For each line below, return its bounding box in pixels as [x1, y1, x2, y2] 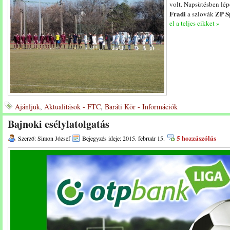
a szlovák [186, 9, 215, 18]
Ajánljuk [15, 102, 40, 111]
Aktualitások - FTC [44, 102, 101, 111]
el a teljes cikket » [169, 18, 220, 28]
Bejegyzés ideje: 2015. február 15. [82, 134, 165, 142]
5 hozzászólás [177, 133, 216, 143]
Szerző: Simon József [18, 134, 70, 142]
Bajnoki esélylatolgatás [8, 117, 109, 131]
